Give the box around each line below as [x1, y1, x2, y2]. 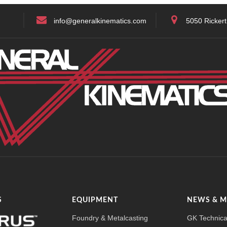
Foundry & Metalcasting [71, 213, 148, 222]
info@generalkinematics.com [54, 16, 147, 25]
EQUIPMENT [71, 196, 118, 204]
